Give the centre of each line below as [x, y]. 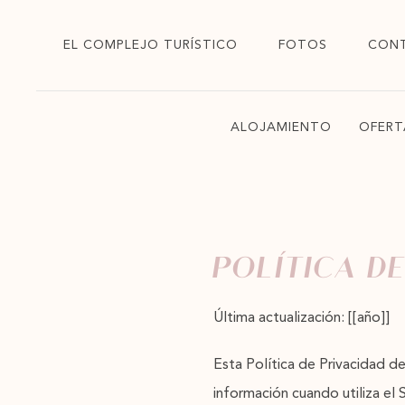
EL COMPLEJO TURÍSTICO [151, 45]
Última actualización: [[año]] [301, 318]
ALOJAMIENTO [281, 127]
